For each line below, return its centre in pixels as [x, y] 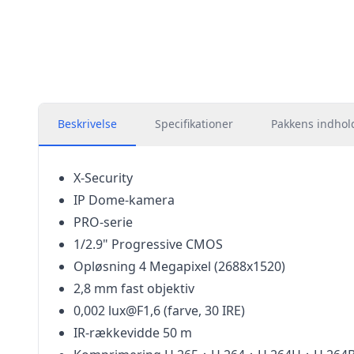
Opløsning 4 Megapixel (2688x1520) [179, 266]
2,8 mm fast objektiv [134, 288]
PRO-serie [103, 222]
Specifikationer [194, 124]
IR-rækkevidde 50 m [133, 333]
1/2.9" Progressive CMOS [148, 244]
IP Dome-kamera [124, 200]
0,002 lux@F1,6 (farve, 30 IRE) [159, 311]
